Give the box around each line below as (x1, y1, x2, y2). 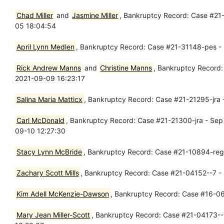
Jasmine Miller (72, 10, 118, 19)
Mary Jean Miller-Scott (16, 210, 90, 219)
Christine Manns (100, 63, 152, 72)
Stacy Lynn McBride (16, 147, 82, 156)
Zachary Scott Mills (16, 168, 79, 177)
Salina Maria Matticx (16, 94, 82, 103)
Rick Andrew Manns (16, 63, 81, 72)
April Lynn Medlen (16, 42, 74, 51)
